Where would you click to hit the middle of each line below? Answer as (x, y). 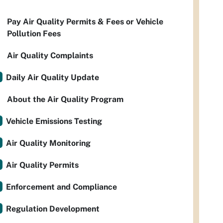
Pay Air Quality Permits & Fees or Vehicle (85, 22)
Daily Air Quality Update (53, 78)
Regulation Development (53, 209)
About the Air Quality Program (65, 100)
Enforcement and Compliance (61, 187)
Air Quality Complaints (50, 56)
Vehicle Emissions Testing (54, 121)
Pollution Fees (34, 34)
